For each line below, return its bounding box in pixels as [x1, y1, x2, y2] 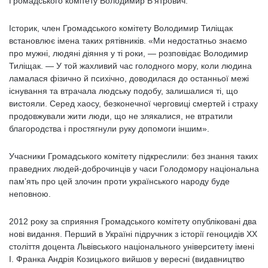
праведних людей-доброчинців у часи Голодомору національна [9, 164, 259, 173]
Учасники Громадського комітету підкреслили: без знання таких [9, 151, 258, 161]
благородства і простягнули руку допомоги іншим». [9, 124, 209, 133]
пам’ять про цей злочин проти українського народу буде [9, 176, 230, 186]
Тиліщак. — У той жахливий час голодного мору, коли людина [9, 61, 252, 71]
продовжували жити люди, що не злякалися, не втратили [9, 111, 233, 121]
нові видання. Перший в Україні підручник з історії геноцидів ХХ [9, 229, 257, 239]
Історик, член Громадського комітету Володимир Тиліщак [9, 23, 233, 33]
